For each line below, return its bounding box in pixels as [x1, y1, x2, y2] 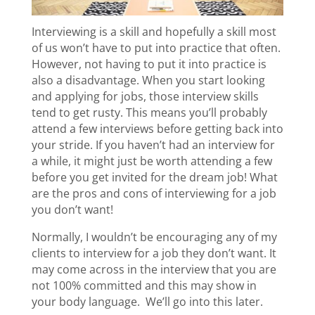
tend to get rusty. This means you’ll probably [31, 104, 267, 120]
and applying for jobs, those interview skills [31, 88, 259, 104]
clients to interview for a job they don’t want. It [31, 245, 276, 261]
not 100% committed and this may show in [31, 277, 257, 293]
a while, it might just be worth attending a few [31, 153, 272, 169]
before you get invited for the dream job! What [31, 169, 278, 185]
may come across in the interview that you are [31, 261, 276, 277]
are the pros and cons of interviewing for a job [31, 185, 276, 201]
